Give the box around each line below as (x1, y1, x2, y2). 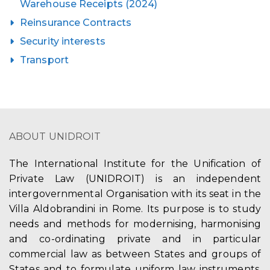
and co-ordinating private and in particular (9, 233, 261, 245)
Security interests (20, 36, 105, 47)
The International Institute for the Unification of (9, 158, 261, 169)
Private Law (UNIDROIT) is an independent (9, 173, 261, 184)
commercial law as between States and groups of (9, 248, 261, 260)
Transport (20, 54, 69, 66)
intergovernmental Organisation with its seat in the (9, 188, 261, 199)
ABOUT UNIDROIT (9, 131, 101, 142)
